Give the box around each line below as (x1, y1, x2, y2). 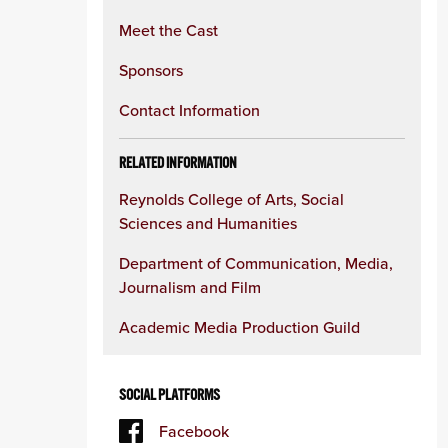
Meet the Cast (119, 19, 218, 41)
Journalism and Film (119, 276, 261, 298)
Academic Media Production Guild (119, 316, 360, 338)
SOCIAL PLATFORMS (119, 386, 220, 404)
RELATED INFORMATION (119, 154, 237, 172)
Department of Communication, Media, (119, 252, 393, 274)
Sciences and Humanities (119, 212, 297, 234)
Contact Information (119, 99, 260, 121)
